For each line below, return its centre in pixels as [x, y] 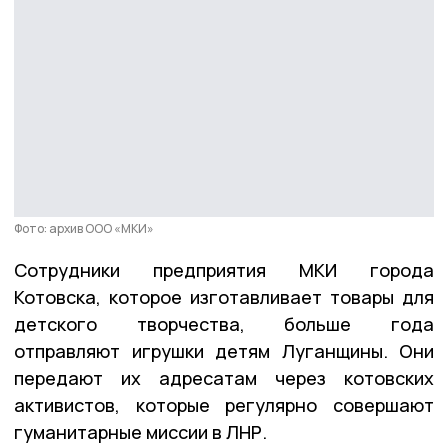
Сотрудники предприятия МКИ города [224, 269]
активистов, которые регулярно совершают [224, 404]
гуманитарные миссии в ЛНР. [140, 431]
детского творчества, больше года [224, 323]
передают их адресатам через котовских [224, 377]
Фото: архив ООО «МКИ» [84, 228]
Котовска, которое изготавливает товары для [224, 296]
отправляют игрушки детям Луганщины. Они [224, 350]
